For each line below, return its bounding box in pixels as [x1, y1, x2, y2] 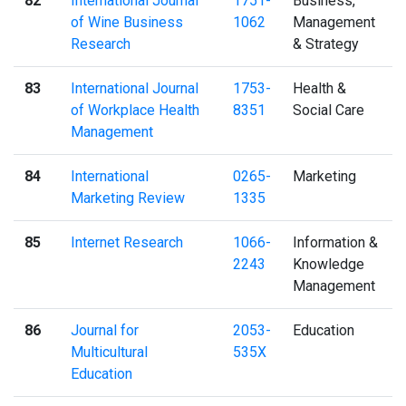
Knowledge [293, 255, 364, 273]
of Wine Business [71, 13, 183, 31]
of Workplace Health [71, 101, 199, 119]
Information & [293, 233, 378, 251]
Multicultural [71, 343, 148, 361]
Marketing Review [71, 188, 185, 207]
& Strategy [293, 34, 359, 53]
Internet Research [71, 233, 183, 251]
